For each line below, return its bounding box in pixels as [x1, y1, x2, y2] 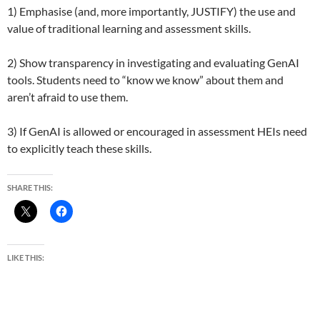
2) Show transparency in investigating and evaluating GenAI [7, 56, 299, 69]
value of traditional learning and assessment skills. [7, 21, 251, 35]
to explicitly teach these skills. [7, 141, 151, 155]
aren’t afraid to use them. [7, 90, 128, 104]
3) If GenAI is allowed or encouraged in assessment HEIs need [7, 124, 307, 138]
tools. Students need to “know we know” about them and [7, 73, 284, 86]
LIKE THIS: [7, 253, 44, 262]
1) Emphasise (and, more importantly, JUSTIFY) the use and [7, 4, 296, 18]
